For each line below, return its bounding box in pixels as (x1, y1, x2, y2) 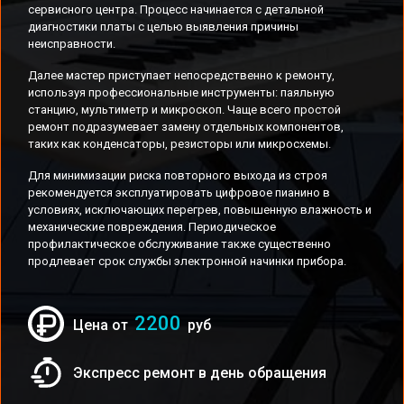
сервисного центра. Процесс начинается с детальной (28, 3, 324, 16)
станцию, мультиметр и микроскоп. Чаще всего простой (28, 103, 341, 116)
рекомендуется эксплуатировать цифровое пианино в (28, 186, 330, 199)
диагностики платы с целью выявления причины (28, 20, 298, 33)
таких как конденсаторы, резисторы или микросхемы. (28, 137, 331, 151)
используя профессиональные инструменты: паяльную (28, 86, 335, 99)
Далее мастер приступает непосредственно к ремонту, (28, 69, 335, 82)
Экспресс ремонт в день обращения (73, 363, 326, 381)
